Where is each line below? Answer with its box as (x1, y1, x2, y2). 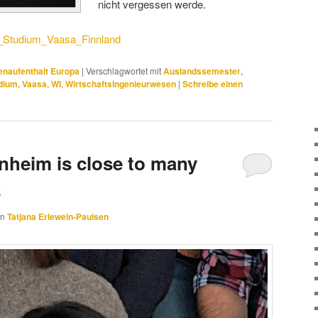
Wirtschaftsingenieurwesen (65, 77, 176, 91)
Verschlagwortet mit (86, 65, 161, 77)
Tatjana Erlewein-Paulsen (7, 209, 109, 223)
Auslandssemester (163, 65, 241, 78)
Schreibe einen (182, 77, 243, 91)
